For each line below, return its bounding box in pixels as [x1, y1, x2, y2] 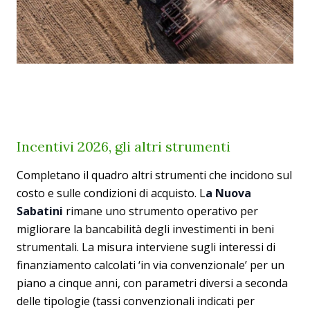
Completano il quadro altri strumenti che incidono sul [17, 167, 292, 183]
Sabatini [17, 203, 63, 219]
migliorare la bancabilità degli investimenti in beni [17, 221, 274, 237]
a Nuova [206, 185, 251, 201]
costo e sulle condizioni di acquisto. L [17, 185, 206, 201]
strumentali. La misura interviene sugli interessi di [17, 239, 275, 255]
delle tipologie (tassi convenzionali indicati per [17, 293, 255, 309]
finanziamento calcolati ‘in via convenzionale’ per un [17, 257, 284, 273]
